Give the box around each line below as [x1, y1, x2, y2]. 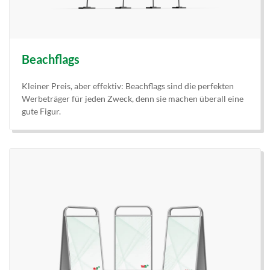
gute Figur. [22, 106, 61, 117]
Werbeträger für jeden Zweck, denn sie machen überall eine [22, 93, 243, 104]
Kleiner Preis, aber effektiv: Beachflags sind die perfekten [22, 81, 234, 92]
